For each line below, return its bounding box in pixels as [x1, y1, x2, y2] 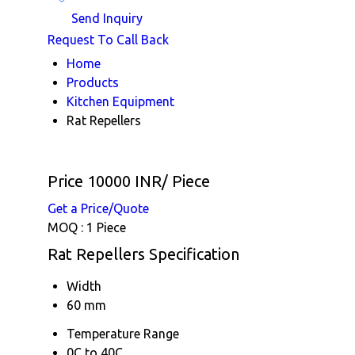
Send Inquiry [68, 11, 143, 25]
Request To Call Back [48, 32, 169, 47]
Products [67, 74, 119, 90]
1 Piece [86, 219, 126, 235]
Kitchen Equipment [67, 94, 174, 109]
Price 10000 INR [48, 171, 162, 190]
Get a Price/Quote [48, 200, 149, 216]
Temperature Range [67, 326, 179, 341]
